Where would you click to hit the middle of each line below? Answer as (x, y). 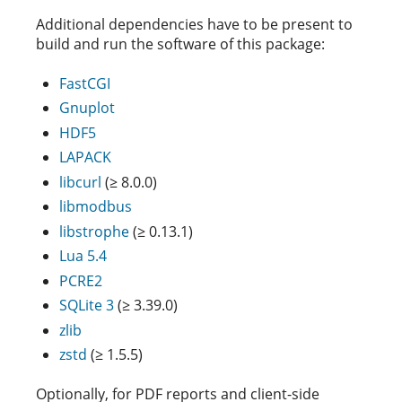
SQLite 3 (87, 305)
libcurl (80, 182)
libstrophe (94, 231)
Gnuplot (87, 108)
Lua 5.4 (83, 256)
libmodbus (96, 206)
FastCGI (85, 83)
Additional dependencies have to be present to (194, 24)
